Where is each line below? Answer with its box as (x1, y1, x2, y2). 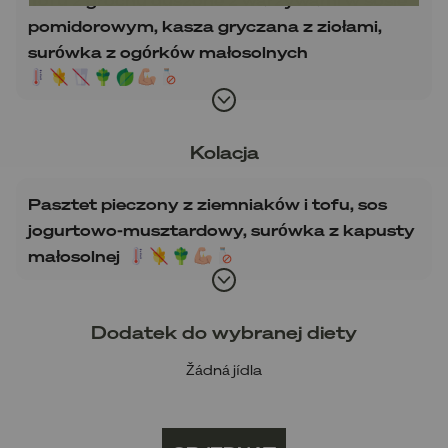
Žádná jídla (186, 359, 262, 379)
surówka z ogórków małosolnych (28, 40, 308, 63)
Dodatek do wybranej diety (91, 319, 357, 344)
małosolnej (28, 244, 120, 267)
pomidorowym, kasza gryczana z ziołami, (28, 14, 382, 37)
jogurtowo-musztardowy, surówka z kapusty (28, 219, 415, 241)
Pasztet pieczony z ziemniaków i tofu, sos (28, 193, 387, 216)
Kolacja (189, 139, 259, 164)
